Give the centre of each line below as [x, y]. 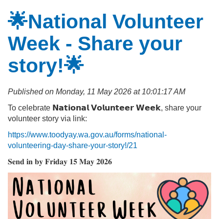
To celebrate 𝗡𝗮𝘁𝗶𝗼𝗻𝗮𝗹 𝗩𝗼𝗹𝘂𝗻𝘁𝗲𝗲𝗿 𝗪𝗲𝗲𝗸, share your [105, 108]
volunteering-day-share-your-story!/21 [73, 145]
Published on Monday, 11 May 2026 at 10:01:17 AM [97, 91]
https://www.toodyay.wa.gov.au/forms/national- [87, 134]
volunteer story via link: [47, 118]
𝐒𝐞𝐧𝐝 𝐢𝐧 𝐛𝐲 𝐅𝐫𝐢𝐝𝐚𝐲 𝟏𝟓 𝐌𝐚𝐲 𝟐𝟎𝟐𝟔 [60, 161]
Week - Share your [95, 43]
